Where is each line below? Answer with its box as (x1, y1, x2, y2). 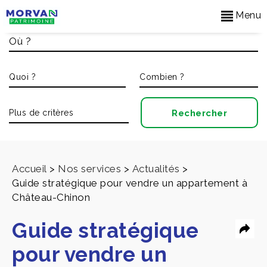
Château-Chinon (12, 191, 90, 203)
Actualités (132, 163, 180, 175)
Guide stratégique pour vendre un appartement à (12, 177, 247, 189)
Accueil (12, 163, 47, 175)
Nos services (58, 163, 121, 175)
